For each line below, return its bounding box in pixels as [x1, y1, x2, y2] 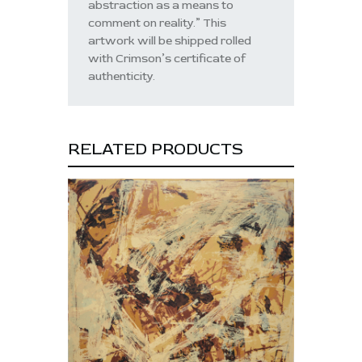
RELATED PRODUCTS [68, 138, 243, 159]
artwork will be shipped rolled [88, 33, 252, 48]
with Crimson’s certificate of [88, 51, 246, 65]
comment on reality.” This [88, 15, 227, 30]
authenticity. [88, 69, 156, 83]
